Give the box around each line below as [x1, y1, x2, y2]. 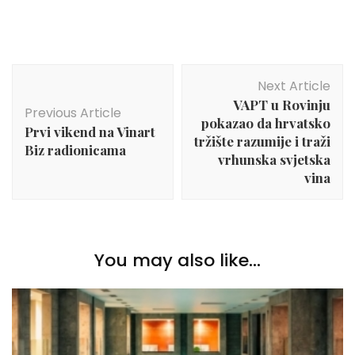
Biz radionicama [25, 141, 126, 159]
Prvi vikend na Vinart [25, 123, 155, 141]
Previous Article [25, 104, 121, 123]
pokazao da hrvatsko [201, 114, 330, 132]
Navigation [11, 81, 122, 108]
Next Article [258, 77, 330, 96]
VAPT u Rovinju [233, 96, 330, 114]
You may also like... [94, 248, 261, 273]
